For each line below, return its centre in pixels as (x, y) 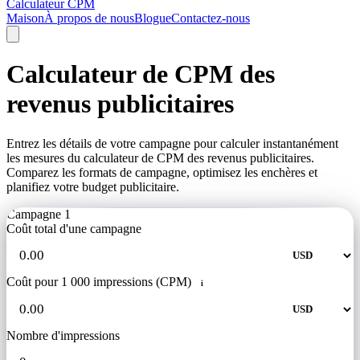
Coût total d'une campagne (74, 228)
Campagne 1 (39, 214)
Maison (25, 18)
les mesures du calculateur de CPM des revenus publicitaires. (160, 157)
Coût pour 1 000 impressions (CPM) (99, 281)
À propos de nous (89, 18)
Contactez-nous (211, 18)
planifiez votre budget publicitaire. (93, 186)
